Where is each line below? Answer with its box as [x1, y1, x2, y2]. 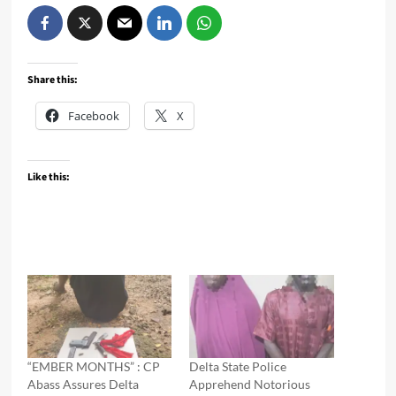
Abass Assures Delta [27, 376, 139, 392]
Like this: [27, 170, 70, 186]
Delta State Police [189, 358, 286, 374]
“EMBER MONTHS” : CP [27, 358, 160, 374]
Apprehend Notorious [189, 376, 310, 392]
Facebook [67, 108, 119, 125]
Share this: [27, 72, 78, 88]
